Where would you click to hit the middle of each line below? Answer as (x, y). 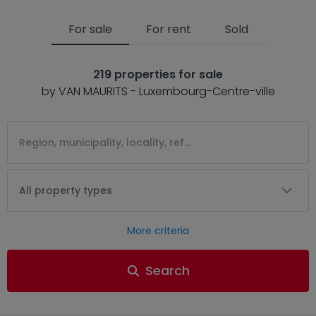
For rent (168, 29)
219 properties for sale (158, 74)
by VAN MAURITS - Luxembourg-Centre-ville (158, 91)
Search (167, 271)
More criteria (158, 231)
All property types (66, 190)
